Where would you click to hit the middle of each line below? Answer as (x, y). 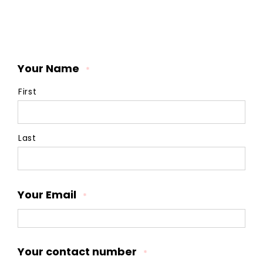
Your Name (48, 68)
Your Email (47, 194)
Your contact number (77, 251)
